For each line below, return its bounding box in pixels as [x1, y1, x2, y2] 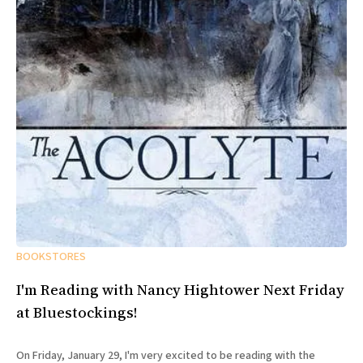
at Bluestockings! [16, 301, 137, 322]
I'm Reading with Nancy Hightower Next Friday [16, 279, 344, 300]
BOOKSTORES [16, 248, 86, 265]
